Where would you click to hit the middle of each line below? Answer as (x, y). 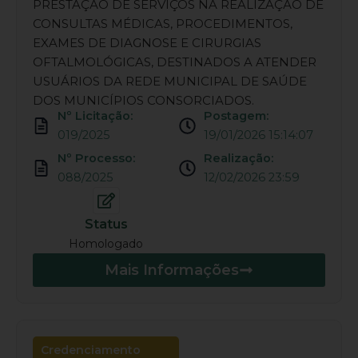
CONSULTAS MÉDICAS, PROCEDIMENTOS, (163, 24)
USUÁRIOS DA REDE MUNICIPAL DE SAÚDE (170, 81)
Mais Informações (172, 270)
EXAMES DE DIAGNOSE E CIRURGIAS (147, 43)
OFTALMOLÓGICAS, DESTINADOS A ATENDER (175, 62)
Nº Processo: (97, 158)
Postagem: (237, 116)
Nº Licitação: (95, 116)
